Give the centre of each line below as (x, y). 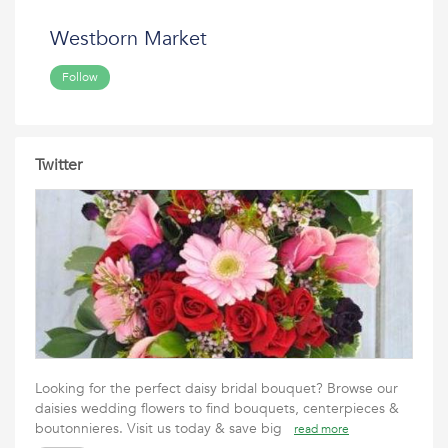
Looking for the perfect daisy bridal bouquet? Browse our (216, 388)
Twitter (58, 165)
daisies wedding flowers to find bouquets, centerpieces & (217, 408)
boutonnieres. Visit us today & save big (164, 428)
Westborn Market (128, 38)
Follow (80, 77)
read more (321, 429)
